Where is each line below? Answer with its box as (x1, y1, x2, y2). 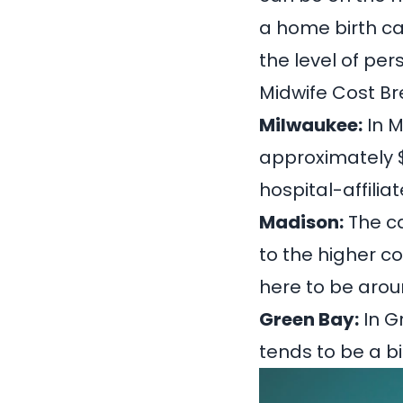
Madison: (259, 209, 344, 235)
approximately (259, 144, 398, 170)
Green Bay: (259, 306, 359, 332)
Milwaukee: (259, 112, 363, 138)
